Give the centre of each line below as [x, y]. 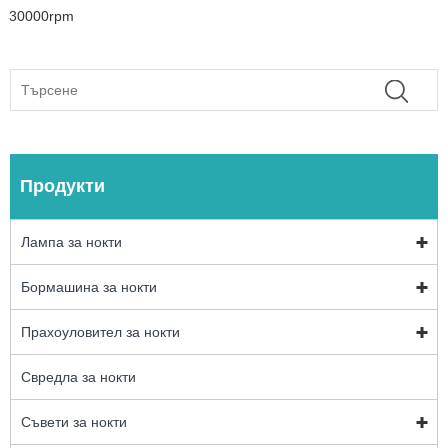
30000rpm [41, 16]
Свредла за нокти [78, 376]
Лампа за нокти [71, 241]
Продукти [62, 185]
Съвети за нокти [74, 421]
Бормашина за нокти [89, 286]
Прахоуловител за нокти [100, 331]
